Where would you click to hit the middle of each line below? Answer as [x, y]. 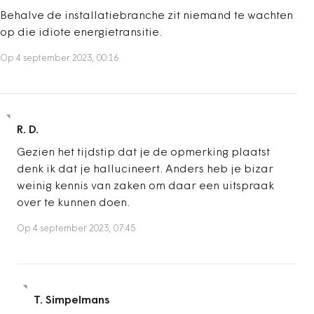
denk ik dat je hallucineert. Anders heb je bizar [145, 169]
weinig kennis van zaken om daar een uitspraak [145, 186]
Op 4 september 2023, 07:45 [76, 228]
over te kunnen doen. [73, 203]
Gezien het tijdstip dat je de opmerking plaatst [143, 152]
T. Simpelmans [72, 300]
